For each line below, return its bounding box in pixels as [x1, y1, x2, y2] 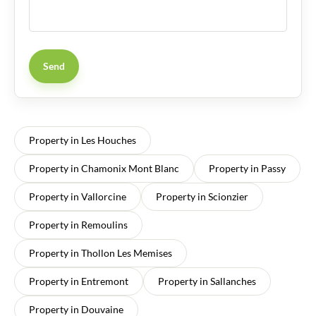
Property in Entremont [29, 274, 128, 287]
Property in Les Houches [29, 133, 136, 146]
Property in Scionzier [156, 190, 248, 202]
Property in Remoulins [29, 218, 128, 231]
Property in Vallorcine [29, 190, 126, 202]
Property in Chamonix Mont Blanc [29, 162, 179, 174]
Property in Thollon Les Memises [29, 246, 172, 259]
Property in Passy [209, 162, 286, 174]
